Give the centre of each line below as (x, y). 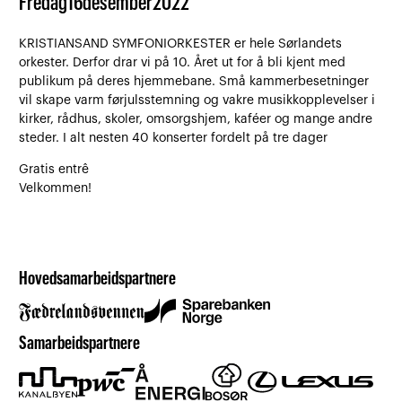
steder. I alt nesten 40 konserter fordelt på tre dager (174, 139)
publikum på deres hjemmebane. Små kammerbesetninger (194, 82)
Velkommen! (56, 189)
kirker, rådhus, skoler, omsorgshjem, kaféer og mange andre (196, 120)
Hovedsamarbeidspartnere (98, 280)
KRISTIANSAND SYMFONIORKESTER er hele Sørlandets (181, 44)
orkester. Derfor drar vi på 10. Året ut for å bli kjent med (183, 63)
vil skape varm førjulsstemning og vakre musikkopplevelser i (197, 101)
